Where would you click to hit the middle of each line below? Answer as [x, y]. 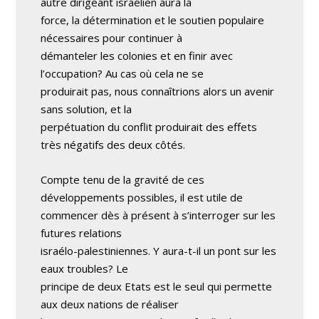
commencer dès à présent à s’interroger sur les [158, 215]
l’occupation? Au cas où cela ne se [122, 73]
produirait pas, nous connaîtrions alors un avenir [158, 91]
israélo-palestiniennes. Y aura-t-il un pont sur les [159, 251]
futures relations [82, 233]
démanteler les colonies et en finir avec [137, 56]
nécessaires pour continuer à [112, 38]
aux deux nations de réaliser [110, 304]
